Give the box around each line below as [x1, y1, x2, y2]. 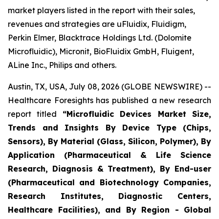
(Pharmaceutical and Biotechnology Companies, [8, 177, 211, 187]
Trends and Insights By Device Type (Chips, [8, 123, 211, 132]
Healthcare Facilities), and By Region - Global [8, 205, 211, 215]
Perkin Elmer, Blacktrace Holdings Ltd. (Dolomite [8, 33, 192, 43]
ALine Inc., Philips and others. [8, 60, 116, 70]
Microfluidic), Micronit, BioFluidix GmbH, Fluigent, [8, 46, 194, 56]
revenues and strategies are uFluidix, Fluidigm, [8, 19, 186, 29]
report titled [8, 109, 63, 119]
